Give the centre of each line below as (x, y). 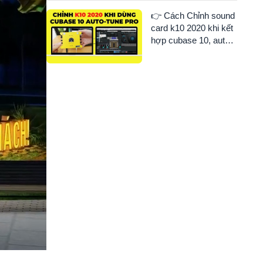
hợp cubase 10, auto (190, 41)
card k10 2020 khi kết (192, 28)
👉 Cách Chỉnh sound (193, 16)
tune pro (166, 53)
